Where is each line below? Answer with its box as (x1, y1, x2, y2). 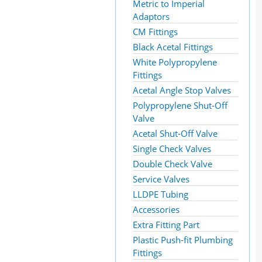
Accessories (133, 204, 180, 215)
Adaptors (133, 11, 170, 22)
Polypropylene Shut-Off (133, 99, 227, 111)
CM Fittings (133, 26, 178, 37)
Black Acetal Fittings (133, 41, 213, 53)
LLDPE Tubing (133, 188, 188, 200)
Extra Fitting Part (133, 219, 199, 230)
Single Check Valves (133, 143, 211, 154)
